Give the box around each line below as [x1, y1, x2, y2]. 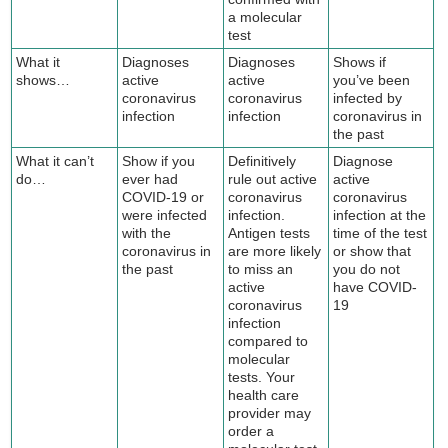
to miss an [228, 260, 294, 277]
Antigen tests [228, 224, 311, 241]
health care [228, 386, 300, 403]
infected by [333, 89, 403, 106]
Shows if [333, 53, 387, 70]
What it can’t [16, 152, 95, 169]
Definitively [228, 152, 297, 169]
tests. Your [228, 368, 296, 385]
